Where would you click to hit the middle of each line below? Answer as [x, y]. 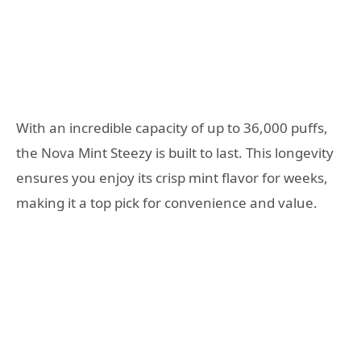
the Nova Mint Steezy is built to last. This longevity [175, 152]
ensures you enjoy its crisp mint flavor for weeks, [172, 177]
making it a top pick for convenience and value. [167, 202]
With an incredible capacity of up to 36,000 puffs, [172, 127]
